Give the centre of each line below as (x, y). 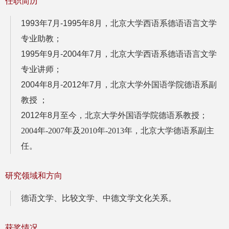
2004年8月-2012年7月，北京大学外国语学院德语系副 (119, 85)
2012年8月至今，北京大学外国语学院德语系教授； (114, 116)
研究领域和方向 (34, 176)
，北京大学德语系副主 (173, 131)
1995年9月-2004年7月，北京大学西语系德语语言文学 (119, 54)
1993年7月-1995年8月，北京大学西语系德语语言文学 (119, 24)
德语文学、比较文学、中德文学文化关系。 (99, 198)
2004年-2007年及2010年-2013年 (77, 131)
